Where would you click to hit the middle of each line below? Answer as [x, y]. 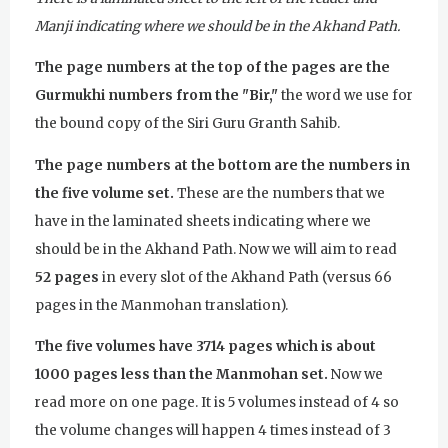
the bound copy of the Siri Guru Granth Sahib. [187, 124]
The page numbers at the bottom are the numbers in [222, 165]
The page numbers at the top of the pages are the [212, 68]
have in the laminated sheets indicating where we [203, 221]
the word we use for [345, 96]
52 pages [68, 277]
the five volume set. [106, 193]
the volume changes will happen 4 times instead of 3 [213, 431]
